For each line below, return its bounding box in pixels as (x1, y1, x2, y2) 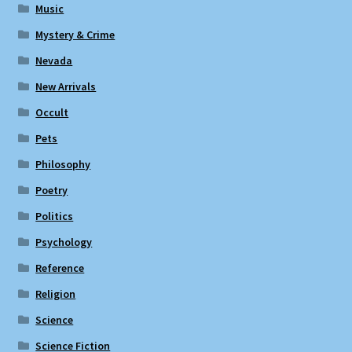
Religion (35, 287, 76, 302)
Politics (35, 209, 74, 224)
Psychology (35, 235, 93, 250)
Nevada (35, 53, 73, 68)
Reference (35, 261, 85, 276)
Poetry (35, 183, 68, 198)
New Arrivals (35, 79, 97, 94)
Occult (35, 105, 69, 120)
